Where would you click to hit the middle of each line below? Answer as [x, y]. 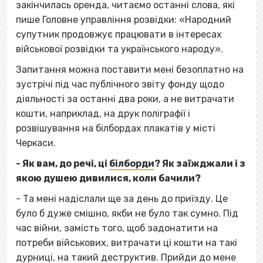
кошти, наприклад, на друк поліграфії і [103, 113]
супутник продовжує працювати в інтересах [119, 34]
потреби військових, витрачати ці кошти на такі [127, 242]
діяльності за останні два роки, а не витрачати [125, 99]
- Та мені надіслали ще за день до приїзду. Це [122, 198]
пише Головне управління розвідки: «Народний [124, 19]
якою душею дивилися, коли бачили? [108, 178]
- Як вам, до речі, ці [63, 163]
